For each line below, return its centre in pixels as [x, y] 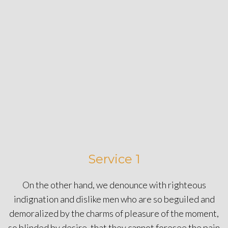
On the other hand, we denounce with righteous [114, 184]
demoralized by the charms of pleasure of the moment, [114, 213]
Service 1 [114, 159]
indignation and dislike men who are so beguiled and [114, 199]
